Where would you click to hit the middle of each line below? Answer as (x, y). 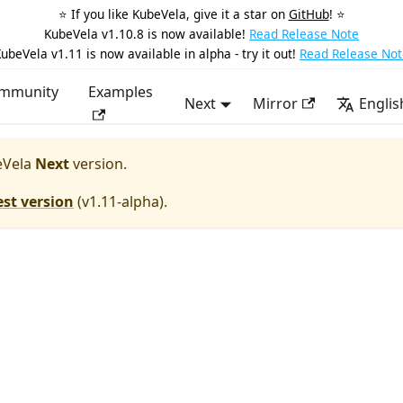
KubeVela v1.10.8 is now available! (145, 34)
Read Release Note (304, 34)
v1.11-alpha (121, 201)
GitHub (309, 14)
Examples (121, 92)
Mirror (276, 103)
